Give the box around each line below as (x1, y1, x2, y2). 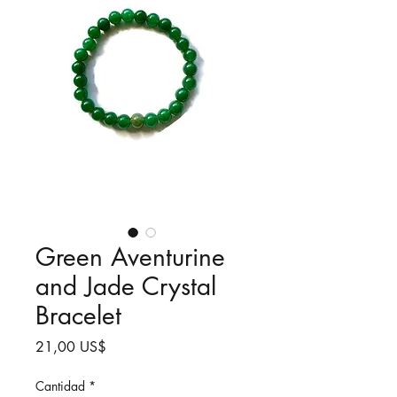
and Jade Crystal (35, 270, 216, 302)
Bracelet (35, 300, 121, 331)
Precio (105, 337, 143, 355)
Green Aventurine (35, 241, 225, 273)
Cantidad (35, 378, 85, 394)
